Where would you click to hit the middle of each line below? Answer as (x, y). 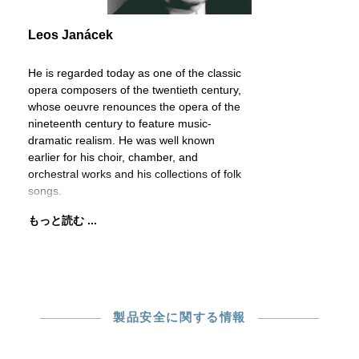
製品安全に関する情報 (179, 317)
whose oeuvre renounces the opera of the (134, 107)
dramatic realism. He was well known (121, 140)
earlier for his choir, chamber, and (113, 157)
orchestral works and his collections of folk (135, 174)
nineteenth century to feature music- (120, 123)
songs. (45, 191)
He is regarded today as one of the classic (135, 73)
